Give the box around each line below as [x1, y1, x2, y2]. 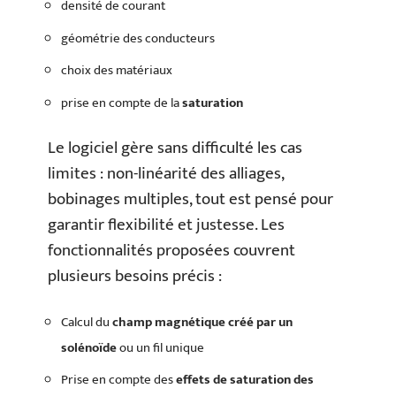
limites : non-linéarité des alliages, [48, 160, 284, 188]
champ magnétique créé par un [112, 310, 293, 333]
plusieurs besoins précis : [48, 263, 222, 291]
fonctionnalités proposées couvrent [48, 237, 295, 265]
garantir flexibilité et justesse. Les [48, 211, 285, 240]
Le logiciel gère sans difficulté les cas [48, 134, 302, 163]
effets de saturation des [176, 369, 314, 392]
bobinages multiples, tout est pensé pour [48, 186, 333, 214]
